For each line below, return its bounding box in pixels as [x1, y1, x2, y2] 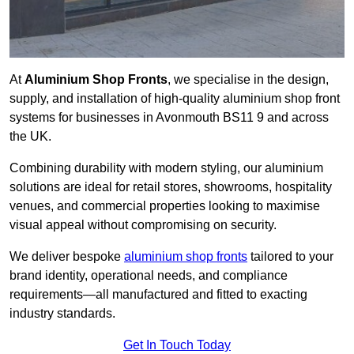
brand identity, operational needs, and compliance [9, 269, 288, 283]
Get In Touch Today [123, 338, 231, 352]
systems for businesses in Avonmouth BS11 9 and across [9, 111, 329, 125]
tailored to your [247, 250, 333, 264]
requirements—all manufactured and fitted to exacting [9, 288, 307, 302]
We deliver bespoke [9, 250, 124, 264]
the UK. [9, 130, 51, 144]
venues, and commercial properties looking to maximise [9, 199, 320, 213]
